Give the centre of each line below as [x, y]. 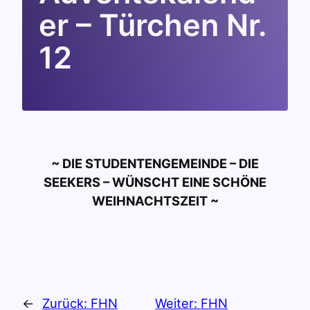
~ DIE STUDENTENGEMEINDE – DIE [155, 164]
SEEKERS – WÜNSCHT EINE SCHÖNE [155, 182]
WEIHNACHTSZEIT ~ [155, 201]
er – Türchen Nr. [153, 25]
